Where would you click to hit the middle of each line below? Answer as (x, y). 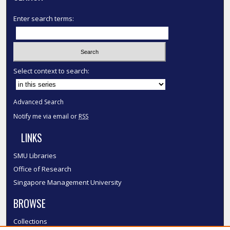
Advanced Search (39, 102)
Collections (31, 222)
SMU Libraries (35, 156)
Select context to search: (52, 71)
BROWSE (30, 204)
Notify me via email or (46, 117)
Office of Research (43, 169)
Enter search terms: (44, 18)
